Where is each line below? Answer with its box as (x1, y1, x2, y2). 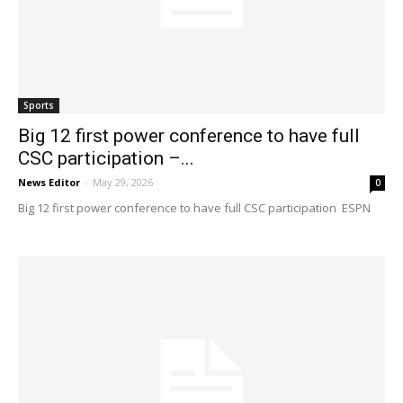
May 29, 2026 (93, 175, 153, 190)
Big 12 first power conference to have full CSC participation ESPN (18, 200, 371, 217)
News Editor (18, 175, 80, 190)
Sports (23, 99, 54, 112)
